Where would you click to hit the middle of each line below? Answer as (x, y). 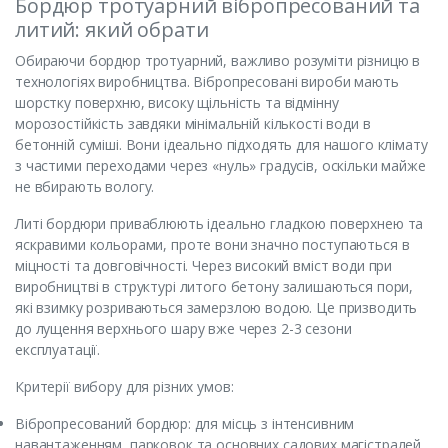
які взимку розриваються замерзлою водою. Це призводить (216, 307)
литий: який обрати (112, 29)
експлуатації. (58, 349)
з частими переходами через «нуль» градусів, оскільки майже (220, 165)
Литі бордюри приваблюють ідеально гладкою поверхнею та (219, 223)
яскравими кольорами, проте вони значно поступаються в (212, 244)
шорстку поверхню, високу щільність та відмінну (177, 102)
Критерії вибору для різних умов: (124, 386)
